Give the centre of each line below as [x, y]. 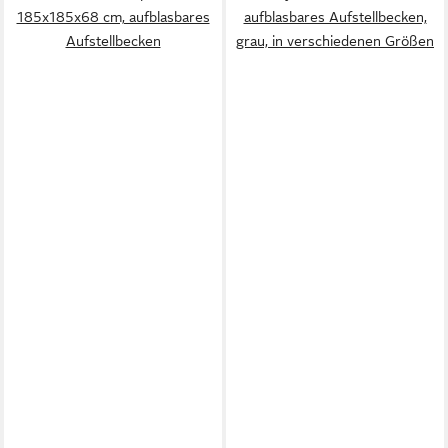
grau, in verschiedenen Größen [335, 41]
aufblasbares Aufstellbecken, [335, 17]
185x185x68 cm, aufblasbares [113, 17]
